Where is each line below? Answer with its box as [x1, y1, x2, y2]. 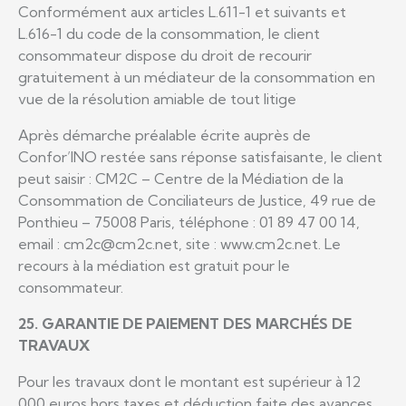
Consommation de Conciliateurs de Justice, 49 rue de [18, 190, 376, 209]
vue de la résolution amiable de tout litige [18, 89, 296, 108]
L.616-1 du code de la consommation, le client [18, 24, 320, 43]
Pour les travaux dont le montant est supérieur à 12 [18, 372, 361, 391]
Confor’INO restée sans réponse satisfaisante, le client [18, 147, 382, 166]
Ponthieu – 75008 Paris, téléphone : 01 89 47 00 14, [18, 212, 360, 231]
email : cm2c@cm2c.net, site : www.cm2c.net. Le [18, 234, 341, 253]
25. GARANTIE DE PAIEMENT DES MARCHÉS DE [18, 314, 352, 333]
